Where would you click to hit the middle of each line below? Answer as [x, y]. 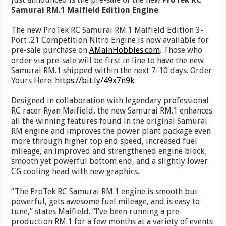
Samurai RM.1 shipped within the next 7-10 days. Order [112, 71]
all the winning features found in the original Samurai [109, 121]
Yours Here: [33, 81]
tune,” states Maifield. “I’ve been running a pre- [97, 212]
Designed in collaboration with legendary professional [110, 101]
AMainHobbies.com [125, 50]
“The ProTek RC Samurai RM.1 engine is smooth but [105, 192]
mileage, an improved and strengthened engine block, [109, 151]
